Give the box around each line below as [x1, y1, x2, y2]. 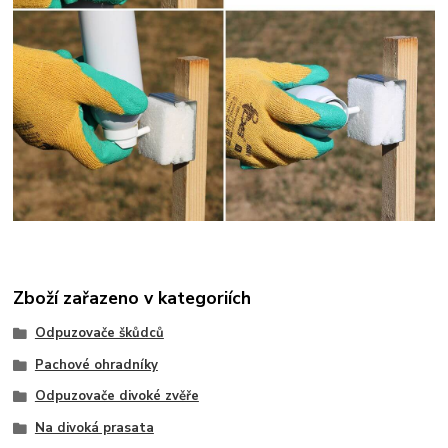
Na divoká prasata [34, 419, 154, 437]
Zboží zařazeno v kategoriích [13, 285, 252, 310]
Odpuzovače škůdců [34, 323, 164, 342]
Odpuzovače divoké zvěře [34, 387, 199, 406]
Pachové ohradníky [34, 355, 158, 374]
